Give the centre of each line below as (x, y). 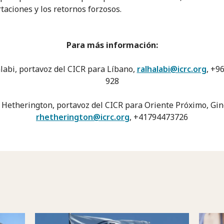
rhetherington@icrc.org (83, 117)
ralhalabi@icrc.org (171, 69)
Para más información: (112, 45)
